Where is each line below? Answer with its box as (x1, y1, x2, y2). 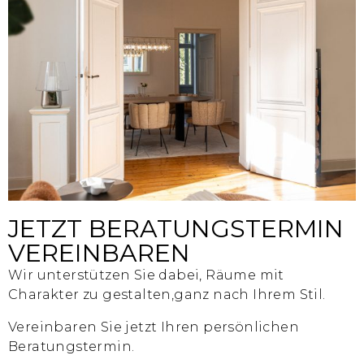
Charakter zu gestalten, (8, 287, 175, 303)
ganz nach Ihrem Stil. (174, 287, 326, 303)
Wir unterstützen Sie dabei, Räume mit (8, 267, 284, 284)
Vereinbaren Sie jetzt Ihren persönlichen (8, 319, 299, 336)
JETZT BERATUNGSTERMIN (8, 214, 344, 245)
